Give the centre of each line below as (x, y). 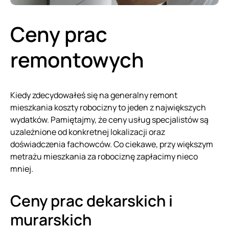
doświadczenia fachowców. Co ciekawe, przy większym (112, 144)
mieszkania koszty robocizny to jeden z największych (108, 107)
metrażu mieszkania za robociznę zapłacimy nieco (104, 156)
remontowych (77, 59)
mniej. (22, 168)
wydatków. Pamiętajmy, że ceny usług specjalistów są (109, 119)
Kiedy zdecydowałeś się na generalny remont (94, 95)
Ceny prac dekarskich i (91, 200)
